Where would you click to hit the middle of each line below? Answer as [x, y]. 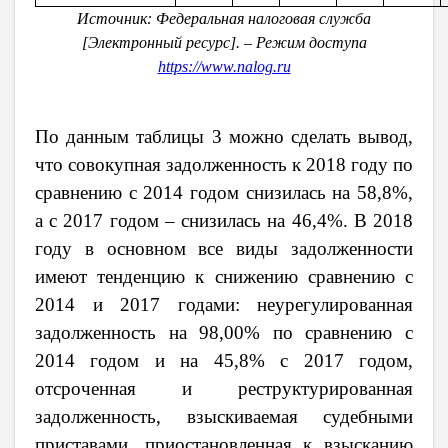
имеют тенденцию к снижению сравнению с [224, 277]
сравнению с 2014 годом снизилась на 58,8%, [224, 193]
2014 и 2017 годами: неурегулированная [224, 305]
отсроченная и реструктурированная [224, 389]
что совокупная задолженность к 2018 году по [224, 165]
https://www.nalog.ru [224, 67]
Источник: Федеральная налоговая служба [224, 19]
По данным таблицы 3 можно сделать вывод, [224, 137]
